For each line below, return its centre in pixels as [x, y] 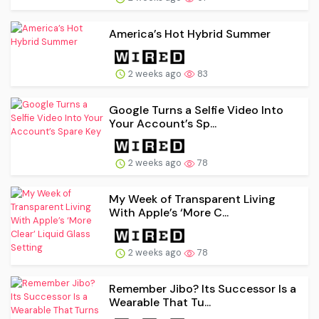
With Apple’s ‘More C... [169, 213]
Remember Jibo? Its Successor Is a [203, 289]
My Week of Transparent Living [192, 199]
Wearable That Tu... [160, 303]
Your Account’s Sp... [163, 123]
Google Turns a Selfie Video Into [196, 110]
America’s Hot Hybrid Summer [190, 33]
